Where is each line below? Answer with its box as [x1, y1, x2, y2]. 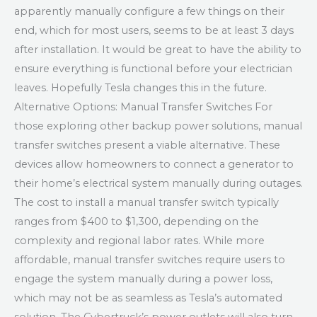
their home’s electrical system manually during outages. [14, 177, 303, 190]
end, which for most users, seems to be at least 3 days [14, 24, 294, 38]
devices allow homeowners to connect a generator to [14, 158, 294, 171]
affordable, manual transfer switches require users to [14, 253, 285, 267]
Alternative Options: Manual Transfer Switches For [14, 100, 272, 114]
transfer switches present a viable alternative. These [14, 139, 280, 152]
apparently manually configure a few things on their [14, 5, 284, 18]
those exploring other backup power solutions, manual [14, 120, 302, 133]
